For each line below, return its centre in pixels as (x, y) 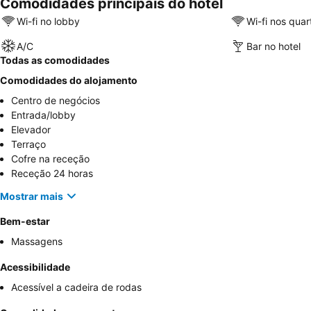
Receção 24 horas (52, 173)
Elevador (31, 129)
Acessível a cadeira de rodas (76, 287)
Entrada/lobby (43, 115)
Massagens (37, 241)
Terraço (28, 144)
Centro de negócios (56, 100)
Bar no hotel (273, 46)
